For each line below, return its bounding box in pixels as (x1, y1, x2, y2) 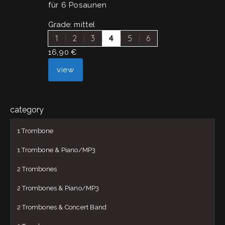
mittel (74, 20, 95, 30)
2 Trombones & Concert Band (17, 203, 107, 211)
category (10, 105, 44, 115)
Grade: (48, 20, 74, 30)
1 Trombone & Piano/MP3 (17, 146, 96, 154)
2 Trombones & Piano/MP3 (17, 184, 99, 192)
